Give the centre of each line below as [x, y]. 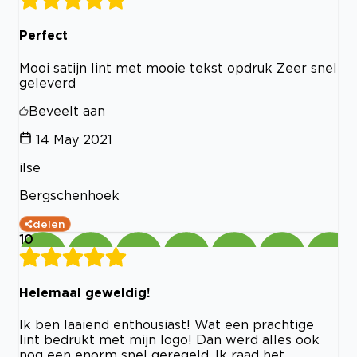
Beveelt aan [67, 110]
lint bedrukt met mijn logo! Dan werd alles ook [169, 340]
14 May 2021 [74, 139]
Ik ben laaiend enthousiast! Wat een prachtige [167, 325]
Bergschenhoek [69, 195]
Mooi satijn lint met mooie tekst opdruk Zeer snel [178, 67]
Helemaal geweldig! [85, 292]
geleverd [47, 82]
